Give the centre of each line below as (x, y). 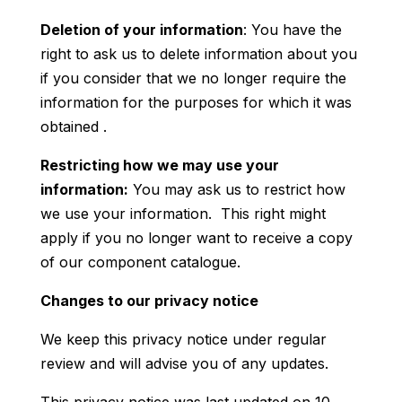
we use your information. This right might (183, 213)
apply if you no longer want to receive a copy (196, 237)
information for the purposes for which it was (196, 102)
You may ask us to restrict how (236, 189)
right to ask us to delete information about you (198, 53)
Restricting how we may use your (159, 165)
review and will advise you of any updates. (184, 363)
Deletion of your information (141, 29)
